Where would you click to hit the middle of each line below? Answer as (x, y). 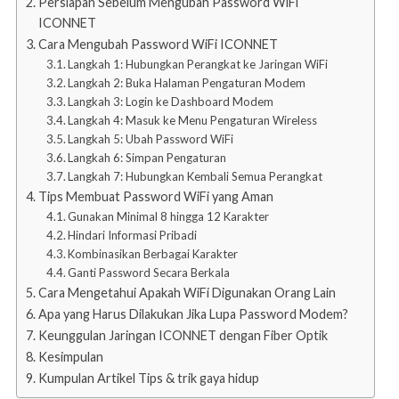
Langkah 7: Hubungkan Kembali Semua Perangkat (195, 176)
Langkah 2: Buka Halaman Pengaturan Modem (187, 82)
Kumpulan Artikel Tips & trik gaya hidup (148, 378)
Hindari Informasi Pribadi (133, 235)
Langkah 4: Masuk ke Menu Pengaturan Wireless (193, 120)
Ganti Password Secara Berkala (149, 272)
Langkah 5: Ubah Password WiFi (151, 138)
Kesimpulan (70, 356)
